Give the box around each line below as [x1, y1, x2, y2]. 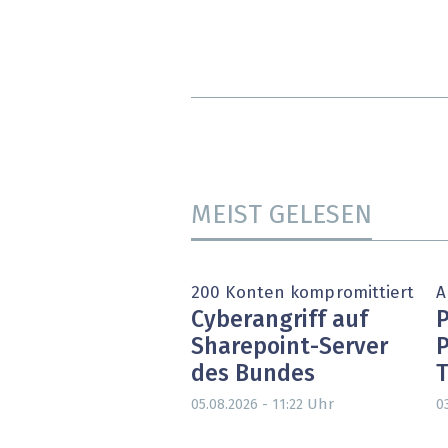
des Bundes [191, 363, 315, 387]
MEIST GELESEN [191, 202, 372, 229]
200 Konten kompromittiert [191, 284, 415, 302]
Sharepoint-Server [191, 336, 388, 360]
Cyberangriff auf [191, 309, 368, 333]
